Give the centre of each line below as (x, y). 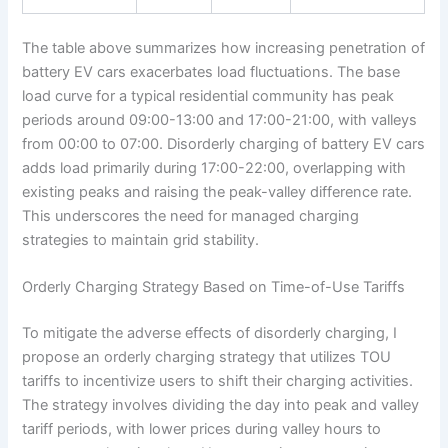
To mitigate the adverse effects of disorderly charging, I (210, 332)
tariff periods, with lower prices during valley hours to (202, 428)
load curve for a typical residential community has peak (208, 95)
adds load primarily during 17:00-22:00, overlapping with (214, 167)
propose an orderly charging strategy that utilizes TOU (207, 356)
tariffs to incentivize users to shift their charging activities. (218, 380)
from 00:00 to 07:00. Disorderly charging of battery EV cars (224, 143)
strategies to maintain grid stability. (141, 239)
